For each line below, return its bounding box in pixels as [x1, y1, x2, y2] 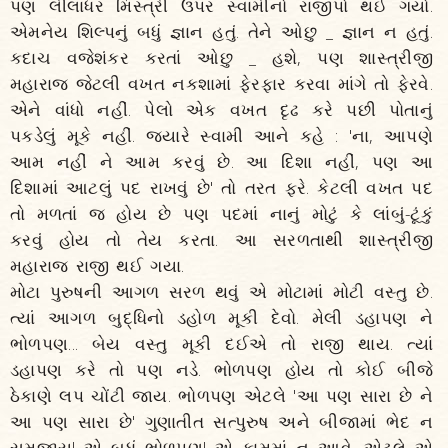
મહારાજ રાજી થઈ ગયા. [10, 254, 185, 277]
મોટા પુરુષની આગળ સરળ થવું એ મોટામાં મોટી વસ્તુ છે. [10, 280, 433, 303]
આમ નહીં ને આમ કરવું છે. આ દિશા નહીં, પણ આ [10, 150, 433, 173]
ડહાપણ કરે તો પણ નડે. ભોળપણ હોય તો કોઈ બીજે [10, 358, 433, 381]
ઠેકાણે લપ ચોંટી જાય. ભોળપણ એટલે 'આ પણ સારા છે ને [10, 384, 433, 407]
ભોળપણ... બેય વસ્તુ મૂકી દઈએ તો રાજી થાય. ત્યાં [10, 332, 433, 355]
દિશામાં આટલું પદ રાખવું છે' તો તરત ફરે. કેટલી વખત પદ [10, 176, 433, 199]
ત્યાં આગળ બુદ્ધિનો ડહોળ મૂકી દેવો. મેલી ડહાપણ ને [10, 306, 433, 329]
